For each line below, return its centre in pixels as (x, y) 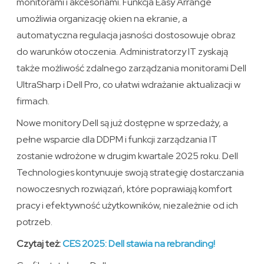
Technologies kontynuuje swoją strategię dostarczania (131, 173)
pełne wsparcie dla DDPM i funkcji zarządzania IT (117, 140)
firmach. (33, 101)
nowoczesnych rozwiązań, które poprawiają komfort (125, 189)
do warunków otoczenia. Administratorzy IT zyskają (123, 52)
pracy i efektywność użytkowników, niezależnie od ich (128, 206)
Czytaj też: (40, 244)
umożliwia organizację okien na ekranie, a (102, 19)
